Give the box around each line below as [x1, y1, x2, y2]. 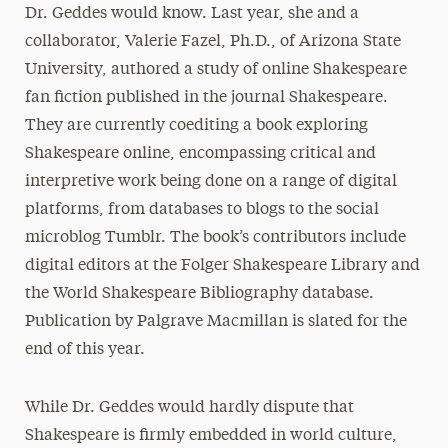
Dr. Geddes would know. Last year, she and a [24, 6, 359, 22]
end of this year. [24, 342, 145, 358]
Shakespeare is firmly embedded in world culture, [24, 428, 397, 444]
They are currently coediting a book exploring [24, 118, 368, 134]
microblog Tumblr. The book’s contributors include [24, 230, 406, 246]
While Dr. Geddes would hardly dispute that [24, 400, 354, 416]
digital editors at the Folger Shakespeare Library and [24, 258, 420, 274]
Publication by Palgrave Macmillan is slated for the [24, 314, 407, 330]
